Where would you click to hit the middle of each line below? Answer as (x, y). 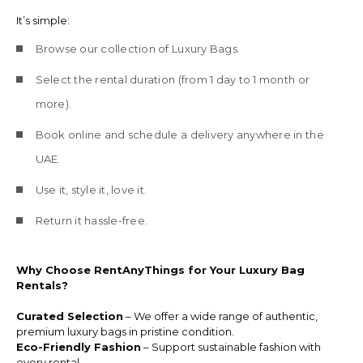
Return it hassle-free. (92, 220)
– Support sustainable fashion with (231, 346)
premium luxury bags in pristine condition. (125, 331)
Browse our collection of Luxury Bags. (138, 48)
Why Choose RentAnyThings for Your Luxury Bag (160, 269)
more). (53, 103)
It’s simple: (43, 20)
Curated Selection (69, 316)
